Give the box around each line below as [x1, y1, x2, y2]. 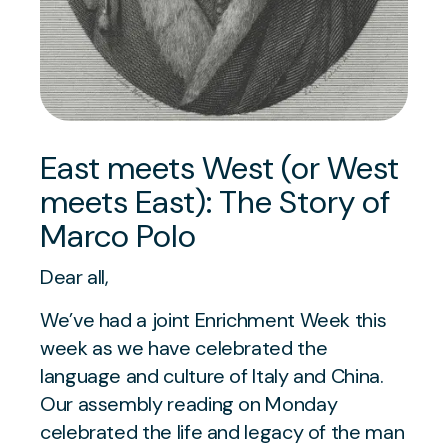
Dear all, [40, 263, 109, 290]
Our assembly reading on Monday [40, 390, 338, 417]
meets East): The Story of [40, 180, 390, 223]
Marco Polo [40, 214, 196, 257]
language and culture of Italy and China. [40, 362, 384, 389]
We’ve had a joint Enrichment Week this [40, 306, 387, 333]
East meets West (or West [40, 146, 399, 189]
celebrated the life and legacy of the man [40, 418, 405, 445]
